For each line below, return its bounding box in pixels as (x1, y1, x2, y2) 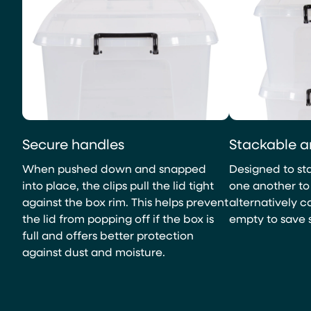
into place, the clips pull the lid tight (22, 178, 214, 193)
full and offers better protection (22, 228, 194, 243)
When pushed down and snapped (22, 161, 206, 176)
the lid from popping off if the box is (22, 211, 214, 226)
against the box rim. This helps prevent (22, 194, 228, 210)
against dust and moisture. (22, 244, 165, 260)
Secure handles (22, 135, 124, 153)
